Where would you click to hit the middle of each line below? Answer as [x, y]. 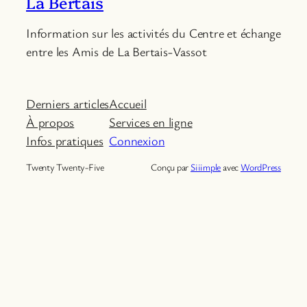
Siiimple [206, 167]
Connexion [137, 140]
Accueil [128, 103]
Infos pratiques [65, 140]
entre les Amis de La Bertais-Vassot [116, 51]
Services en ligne [151, 122]
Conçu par [171, 167]
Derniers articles [68, 103]
